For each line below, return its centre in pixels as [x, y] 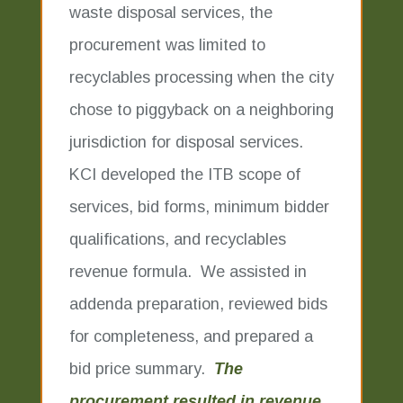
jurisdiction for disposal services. [188, 142]
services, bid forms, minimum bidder [199, 207]
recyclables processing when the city [201, 77]
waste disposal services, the [170, 13]
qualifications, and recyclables [177, 239]
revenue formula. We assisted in [188, 272]
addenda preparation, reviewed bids [198, 304]
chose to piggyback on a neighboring [201, 110]
